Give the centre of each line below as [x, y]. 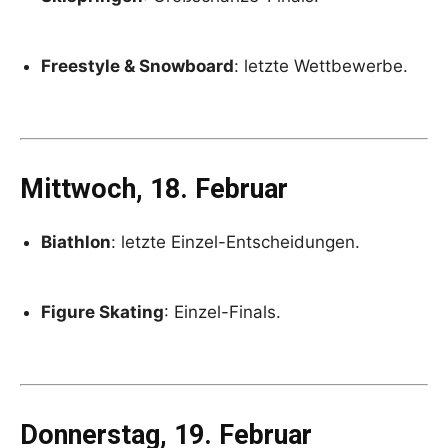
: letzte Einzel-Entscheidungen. [235, 241]
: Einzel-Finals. [222, 311]
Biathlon [76, 241]
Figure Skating [102, 311]
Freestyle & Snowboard [137, 65]
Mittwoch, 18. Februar [154, 188]
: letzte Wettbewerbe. [321, 65]
